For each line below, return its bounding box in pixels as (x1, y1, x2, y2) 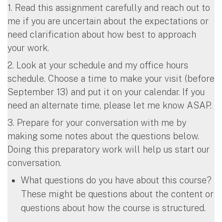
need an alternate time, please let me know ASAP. (7, 100, 212, 111)
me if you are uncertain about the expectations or (7, 15, 209, 26)
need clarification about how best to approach (7, 29, 196, 40)
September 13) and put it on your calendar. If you (7, 86, 205, 97)
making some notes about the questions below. (7, 130, 199, 141)
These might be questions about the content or (21, 188, 214, 199)
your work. (7, 42, 49, 53)
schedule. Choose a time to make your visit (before (7, 73, 215, 84)
